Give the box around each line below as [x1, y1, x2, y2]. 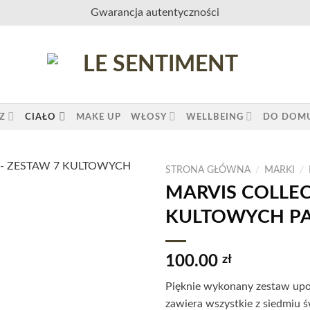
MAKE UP [75, 112, 121, 121]
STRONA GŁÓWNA [165, 165, 250, 175]
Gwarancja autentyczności [91, 7, 219, 18]
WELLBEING [185, 112, 244, 121]
